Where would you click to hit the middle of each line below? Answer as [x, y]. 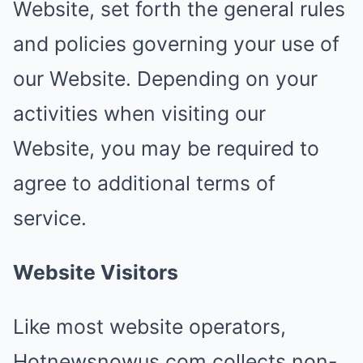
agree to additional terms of [144, 183]
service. [50, 218]
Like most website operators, [149, 327]
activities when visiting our [139, 113]
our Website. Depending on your [165, 79]
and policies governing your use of [176, 44]
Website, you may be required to [166, 148]
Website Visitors [96, 272]
